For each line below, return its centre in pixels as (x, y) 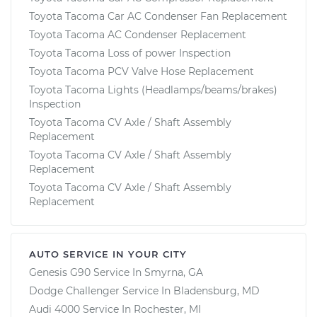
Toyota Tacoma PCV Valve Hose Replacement (142, 71)
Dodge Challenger (74, 290)
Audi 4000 (54, 309)
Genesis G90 (60, 272)
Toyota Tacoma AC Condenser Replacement (138, 34)
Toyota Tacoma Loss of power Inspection (130, 53)
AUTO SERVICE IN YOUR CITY (108, 254)
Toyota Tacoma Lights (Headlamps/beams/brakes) (153, 90)
